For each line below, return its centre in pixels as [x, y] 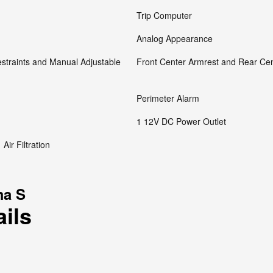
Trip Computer [164, 15]
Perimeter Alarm [168, 98]
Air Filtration [27, 144]
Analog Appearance [175, 38]
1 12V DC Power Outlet [181, 121]
